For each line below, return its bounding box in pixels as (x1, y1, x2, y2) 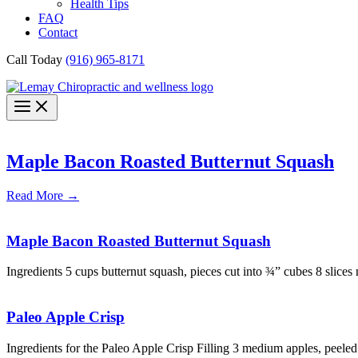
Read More (6, 188, 66, 202)
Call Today (6, 53, 66, 66)
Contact (38, 26, 78, 39)
